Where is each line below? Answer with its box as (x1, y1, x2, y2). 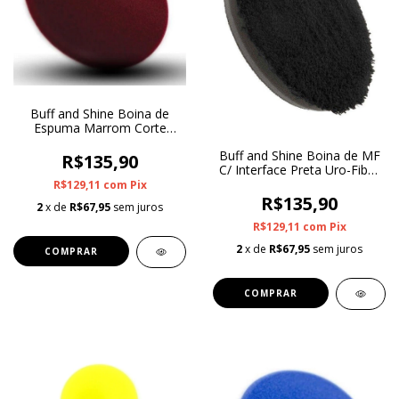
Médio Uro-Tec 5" (48, 134, 151, 151)
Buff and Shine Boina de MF (218, 147, 380, 165)
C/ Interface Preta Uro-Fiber (219, 161, 379, 179)
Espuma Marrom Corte (33, 119, 167, 136)
